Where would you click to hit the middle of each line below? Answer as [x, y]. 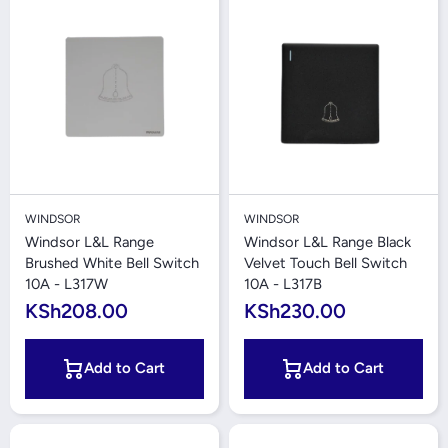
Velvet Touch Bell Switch [325, 263]
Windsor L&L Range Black [327, 242]
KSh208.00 [76, 311]
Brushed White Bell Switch [112, 263]
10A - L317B [283, 284]
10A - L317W [66, 284]
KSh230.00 [295, 311]
